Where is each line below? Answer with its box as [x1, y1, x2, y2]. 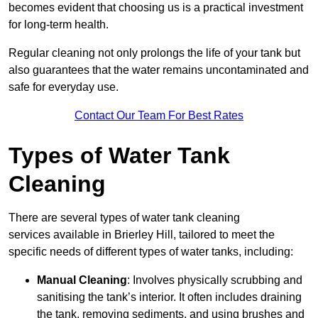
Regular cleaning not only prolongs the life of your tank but [9, 47, 300, 60]
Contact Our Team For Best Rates [75, 109, 243, 122]
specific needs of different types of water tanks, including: [9, 246, 293, 258]
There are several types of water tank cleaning [9, 212, 240, 224]
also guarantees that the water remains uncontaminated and [9, 64, 309, 77]
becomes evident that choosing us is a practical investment [9, 1, 303, 14]
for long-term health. [9, 18, 109, 31]
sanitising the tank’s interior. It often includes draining [37, 291, 302, 304]
